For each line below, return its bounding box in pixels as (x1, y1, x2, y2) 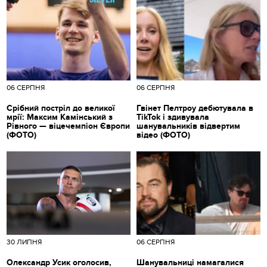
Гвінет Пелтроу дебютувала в (136, 103, 253, 113)
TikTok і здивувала (136, 111, 209, 122)
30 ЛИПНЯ (7, 237, 42, 246)
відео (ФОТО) (136, 129, 190, 140)
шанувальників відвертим (136, 120, 240, 131)
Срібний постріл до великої (7, 103, 116, 113)
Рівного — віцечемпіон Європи (7, 120, 131, 131)
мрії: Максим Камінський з (7, 111, 113, 122)
